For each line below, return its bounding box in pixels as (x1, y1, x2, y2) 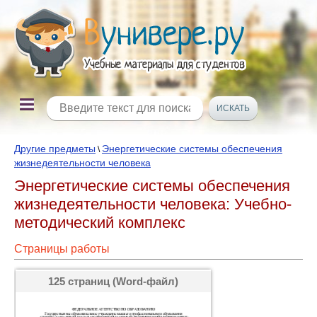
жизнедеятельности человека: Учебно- (14, 195, 292, 213)
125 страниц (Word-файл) (48, 275, 178, 287)
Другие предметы (14, 143, 96, 154)
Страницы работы (14, 243, 110, 255)
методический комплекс (14, 214, 185, 231)
